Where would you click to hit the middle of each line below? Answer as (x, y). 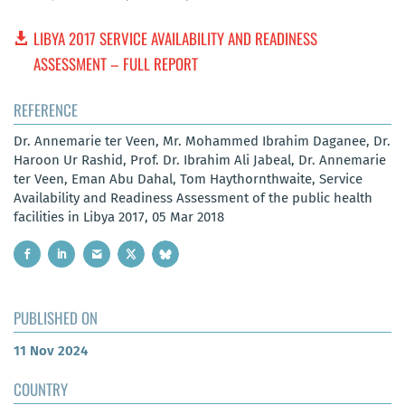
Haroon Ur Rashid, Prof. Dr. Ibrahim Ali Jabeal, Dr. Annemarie (200, 160)
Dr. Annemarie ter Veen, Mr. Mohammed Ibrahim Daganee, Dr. (202, 141)
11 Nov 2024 (51, 351)
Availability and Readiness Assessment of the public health (193, 198)
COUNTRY (41, 390)
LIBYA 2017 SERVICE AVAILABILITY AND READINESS (176, 38)
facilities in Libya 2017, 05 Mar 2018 (119, 217)
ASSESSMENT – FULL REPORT (116, 63)
